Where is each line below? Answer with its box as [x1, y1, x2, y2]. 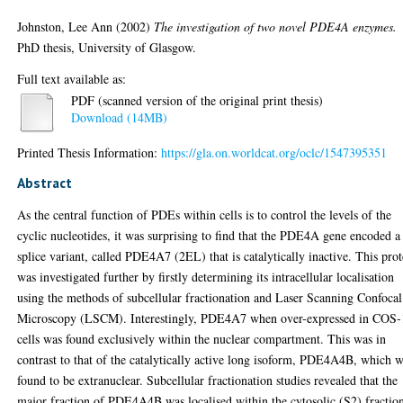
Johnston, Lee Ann [17, 17, 113, 35]
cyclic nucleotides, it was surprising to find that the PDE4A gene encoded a [17, 226, 401, 244]
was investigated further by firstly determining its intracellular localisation [17, 267, 395, 285]
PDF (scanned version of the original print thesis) [71, 92, 324, 110]
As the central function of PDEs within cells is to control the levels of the [17, 205, 392, 223]
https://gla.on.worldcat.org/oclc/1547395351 [161, 143, 388, 161]
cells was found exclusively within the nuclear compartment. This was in [17, 329, 387, 347]
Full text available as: [17, 69, 127, 87]
